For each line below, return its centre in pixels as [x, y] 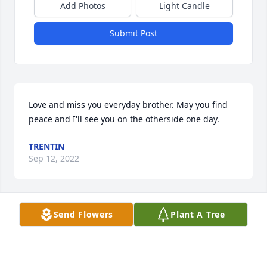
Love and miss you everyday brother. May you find [128, 105]
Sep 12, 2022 [54, 159]
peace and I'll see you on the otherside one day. [124, 119]
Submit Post [133, 33]
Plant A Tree [198, 214]
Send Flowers [83, 214]
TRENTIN [46, 147]
